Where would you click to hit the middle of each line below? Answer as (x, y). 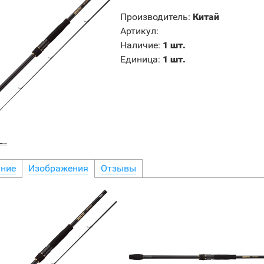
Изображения (58, 168)
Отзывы (118, 168)
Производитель (154, 16)
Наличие (139, 45)
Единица (139, 59)
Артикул (138, 31)
